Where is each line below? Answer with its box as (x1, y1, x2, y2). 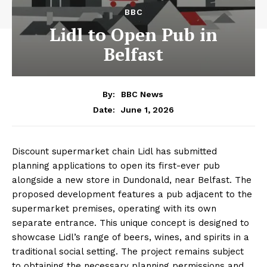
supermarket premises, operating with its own (12, 203, 216, 214)
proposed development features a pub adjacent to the (12, 188, 252, 200)
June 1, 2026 (121, 104, 174, 114)
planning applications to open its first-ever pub (12, 160, 220, 171)
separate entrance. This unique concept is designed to (12, 217, 249, 228)
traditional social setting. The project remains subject (12, 246, 244, 257)
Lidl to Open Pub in (49, 23, 218, 46)
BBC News (120, 89, 163, 99)
